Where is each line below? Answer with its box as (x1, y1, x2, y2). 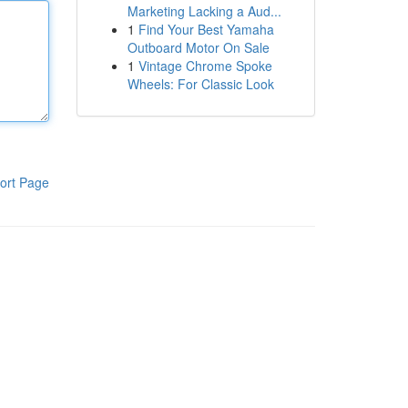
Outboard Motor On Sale (127, 38, 270, 56)
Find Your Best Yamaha (138, 20, 274, 38)
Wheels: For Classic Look (127, 75, 274, 93)
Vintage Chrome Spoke (138, 56, 272, 75)
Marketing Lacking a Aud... (127, 2, 281, 20)
